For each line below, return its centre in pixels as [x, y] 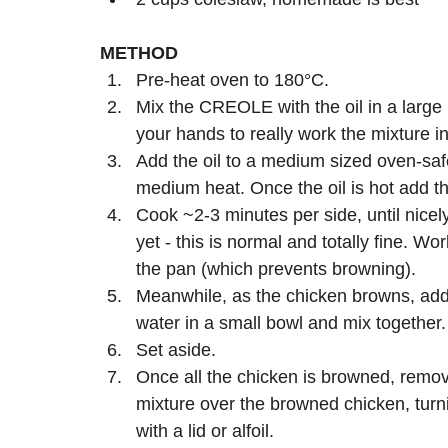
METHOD [139, 53]
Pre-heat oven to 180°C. [232, 80]
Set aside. [176, 350]
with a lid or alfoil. [207, 431]
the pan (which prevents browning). [278, 269]
